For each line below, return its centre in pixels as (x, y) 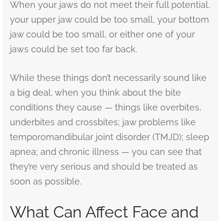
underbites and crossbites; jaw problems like (103, 122)
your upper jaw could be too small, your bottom (110, 19)
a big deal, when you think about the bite (95, 92)
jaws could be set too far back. (74, 49)
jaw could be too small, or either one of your (102, 34)
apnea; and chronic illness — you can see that (106, 152)
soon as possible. (46, 181)
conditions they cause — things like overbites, (106, 107)
